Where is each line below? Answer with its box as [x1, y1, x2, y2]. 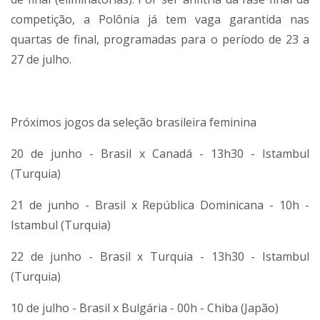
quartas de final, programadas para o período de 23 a [11, 31, 309, 47]
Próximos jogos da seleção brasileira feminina [11, 114, 256, 130]
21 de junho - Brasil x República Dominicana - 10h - [11, 196, 309, 213]
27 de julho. [11, 51, 71, 67]
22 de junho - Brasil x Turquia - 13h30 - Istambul [11, 248, 309, 264]
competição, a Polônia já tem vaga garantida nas [11, 11, 309, 27]
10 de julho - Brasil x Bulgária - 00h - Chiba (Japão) [11, 299, 279, 316]
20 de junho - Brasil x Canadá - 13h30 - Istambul [11, 145, 309, 161]
